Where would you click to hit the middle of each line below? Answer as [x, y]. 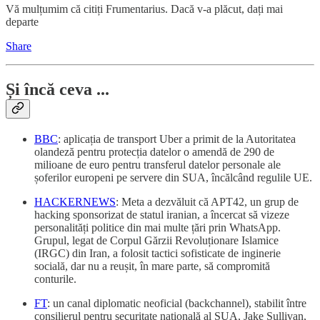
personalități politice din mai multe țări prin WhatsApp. [157, 227]
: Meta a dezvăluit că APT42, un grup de [207, 201]
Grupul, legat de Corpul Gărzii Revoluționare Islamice [156, 240]
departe [22, 21]
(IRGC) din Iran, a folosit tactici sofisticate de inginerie [157, 253]
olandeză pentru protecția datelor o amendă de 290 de [154, 151]
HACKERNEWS [75, 201]
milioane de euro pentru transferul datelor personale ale [157, 164]
